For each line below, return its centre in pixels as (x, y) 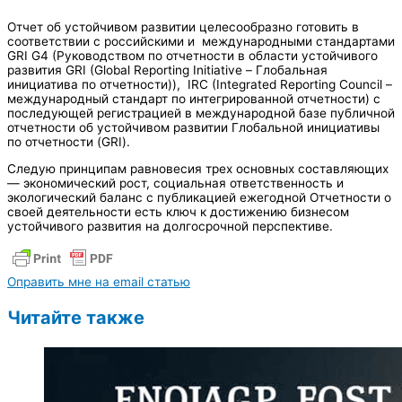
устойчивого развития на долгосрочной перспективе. (170, 226)
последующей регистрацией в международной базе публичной (201, 113)
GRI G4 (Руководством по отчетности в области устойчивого (192, 55)
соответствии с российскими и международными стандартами (201, 41)
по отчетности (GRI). (69, 141)
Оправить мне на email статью (99, 282)
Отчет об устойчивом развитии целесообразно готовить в (183, 26)
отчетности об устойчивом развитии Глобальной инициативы (193, 127)
